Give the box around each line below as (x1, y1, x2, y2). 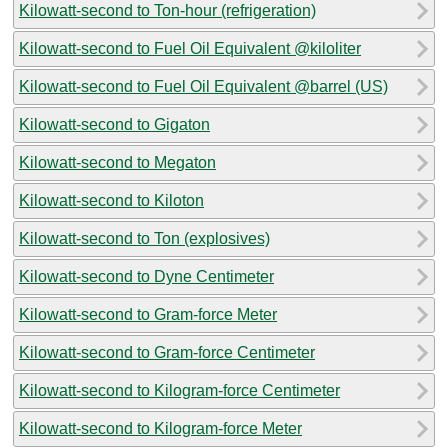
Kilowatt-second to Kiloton (19, 191, 204, 209)
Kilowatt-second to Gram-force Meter (19, 305, 277, 323)
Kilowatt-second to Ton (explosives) (19, 229, 270, 247)
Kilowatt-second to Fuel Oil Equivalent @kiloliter (19, 39, 361, 57)
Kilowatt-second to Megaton (19, 153, 216, 171)
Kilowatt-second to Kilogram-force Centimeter (19, 381, 340, 399)
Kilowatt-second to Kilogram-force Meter (19, 419, 302, 437)
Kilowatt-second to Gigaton (19, 115, 210, 133)
